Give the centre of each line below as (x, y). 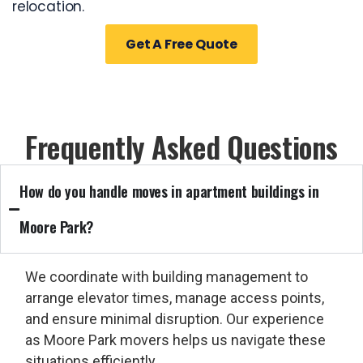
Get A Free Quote (181, 44)
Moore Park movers (107, 340)
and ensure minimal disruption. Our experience (175, 319)
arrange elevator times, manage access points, (175, 298)
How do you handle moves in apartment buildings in (169, 192)
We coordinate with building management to (167, 277)
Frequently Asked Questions (181, 147)
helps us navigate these (248, 340)
